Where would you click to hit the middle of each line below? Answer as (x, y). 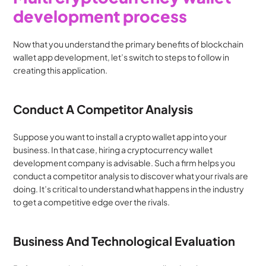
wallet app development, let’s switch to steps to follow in (121, 57)
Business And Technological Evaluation (124, 241)
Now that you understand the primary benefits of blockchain (129, 44)
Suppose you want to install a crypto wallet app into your (120, 137)
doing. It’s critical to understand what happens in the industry (129, 189)
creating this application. (61, 70)
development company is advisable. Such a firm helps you (124, 163)
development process (100, 16)
